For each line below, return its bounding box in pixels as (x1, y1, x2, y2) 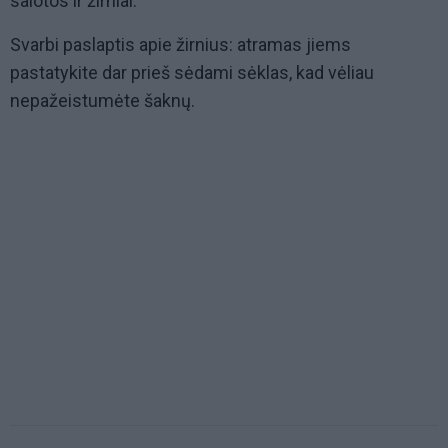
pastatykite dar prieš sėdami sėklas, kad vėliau (10, 62, 374, 84)
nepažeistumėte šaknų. (10, 90, 195, 112)
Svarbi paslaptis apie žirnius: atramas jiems (10, 34, 351, 56)
